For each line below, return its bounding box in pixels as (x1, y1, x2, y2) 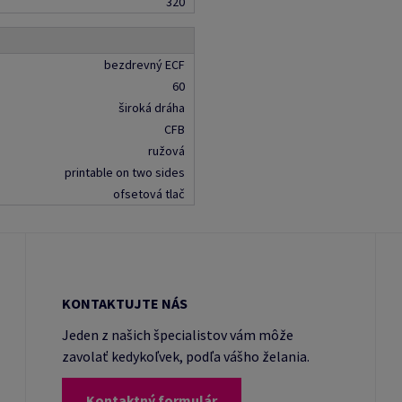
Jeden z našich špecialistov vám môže (62, 326, 293, 344)
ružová (147, 143, 185, 159)
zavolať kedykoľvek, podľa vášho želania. (62, 347, 310, 365)
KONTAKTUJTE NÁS (62, 294, 188, 312)
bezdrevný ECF (103, 57, 185, 73)
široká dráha (118, 100, 185, 116)
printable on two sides (64, 164, 185, 180)
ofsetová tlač (112, 186, 185, 202)
